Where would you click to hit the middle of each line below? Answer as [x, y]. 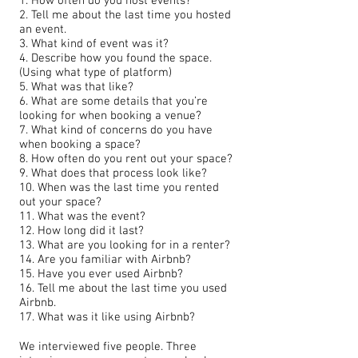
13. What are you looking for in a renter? [125, 245]
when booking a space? [80, 145]
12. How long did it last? [82, 231]
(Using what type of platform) [95, 73]
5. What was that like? [76, 87]
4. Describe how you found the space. [115, 58]
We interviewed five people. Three [108, 347]
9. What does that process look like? [113, 173]
